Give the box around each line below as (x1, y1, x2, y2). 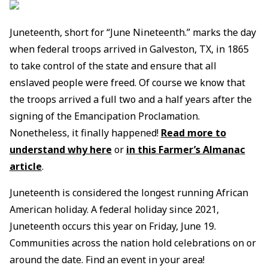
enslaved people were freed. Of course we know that (9, 76, 245, 90)
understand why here (9, 143, 112, 157)
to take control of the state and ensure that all (9, 59, 217, 73)
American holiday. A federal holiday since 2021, (9, 203, 219, 217)
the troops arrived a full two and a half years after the (9, 93, 252, 106)
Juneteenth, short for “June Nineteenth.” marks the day (9, 26, 256, 39)
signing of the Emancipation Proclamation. (9, 109, 200, 123)
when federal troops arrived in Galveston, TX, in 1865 (9, 42, 249, 56)
